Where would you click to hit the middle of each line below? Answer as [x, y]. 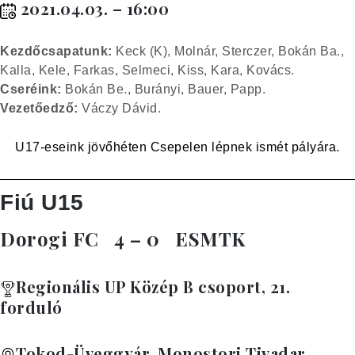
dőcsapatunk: [68, 51]
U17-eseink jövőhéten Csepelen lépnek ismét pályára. [177, 147]
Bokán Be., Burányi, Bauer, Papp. [165, 89]
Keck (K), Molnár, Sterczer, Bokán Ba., [228, 51]
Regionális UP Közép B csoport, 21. [153, 287]
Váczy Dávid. [119, 108]
